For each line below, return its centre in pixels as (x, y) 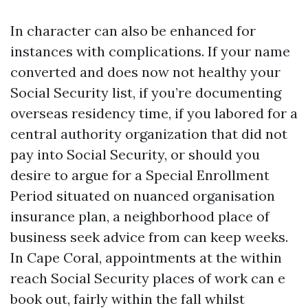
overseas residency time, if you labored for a (154, 113)
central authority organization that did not (149, 134)
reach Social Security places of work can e (148, 278)
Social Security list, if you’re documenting (146, 92)
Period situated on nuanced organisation (143, 196)
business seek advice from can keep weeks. (149, 237)
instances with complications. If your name (150, 51)
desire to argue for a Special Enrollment (140, 175)
